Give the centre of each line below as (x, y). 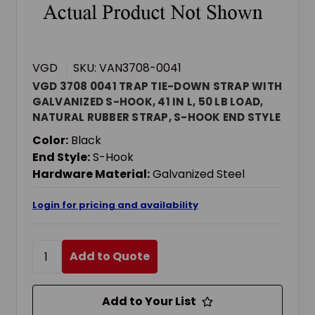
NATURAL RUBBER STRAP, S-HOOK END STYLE (156, 117)
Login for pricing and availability (115, 205)
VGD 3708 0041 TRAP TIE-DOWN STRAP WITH (157, 86)
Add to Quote (109, 257)
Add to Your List (149, 302)
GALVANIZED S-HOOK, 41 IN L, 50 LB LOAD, (148, 102)
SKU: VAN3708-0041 (127, 68)
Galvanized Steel (198, 174)
